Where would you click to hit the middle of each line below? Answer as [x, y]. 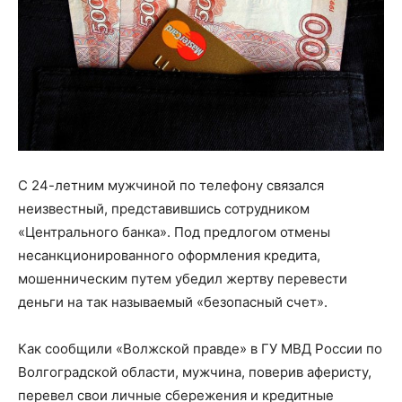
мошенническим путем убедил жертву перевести [183, 278]
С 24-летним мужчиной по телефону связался [171, 185]
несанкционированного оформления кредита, [169, 255]
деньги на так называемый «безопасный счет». [173, 301]
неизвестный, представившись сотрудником [164, 208]
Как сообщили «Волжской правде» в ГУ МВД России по [200, 348]
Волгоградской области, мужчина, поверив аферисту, [195, 371]
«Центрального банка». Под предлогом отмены [174, 232]
